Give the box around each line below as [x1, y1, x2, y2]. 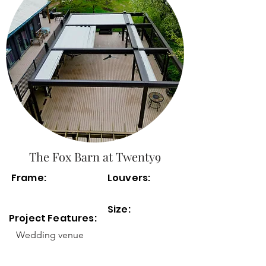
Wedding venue [16, 229, 84, 240]
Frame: [11, 171, 46, 185]
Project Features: [9, 211, 99, 225]
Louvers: [107, 171, 151, 185]
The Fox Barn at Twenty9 [29, 148, 161, 164]
